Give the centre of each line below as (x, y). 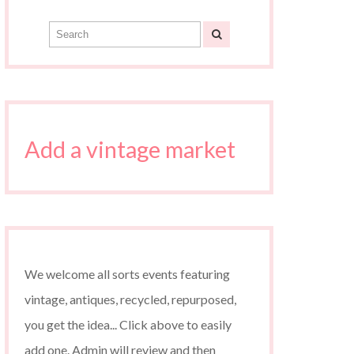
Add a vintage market (130, 149)
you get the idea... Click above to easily (128, 324)
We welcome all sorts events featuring (127, 274)
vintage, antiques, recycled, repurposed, (130, 299)
